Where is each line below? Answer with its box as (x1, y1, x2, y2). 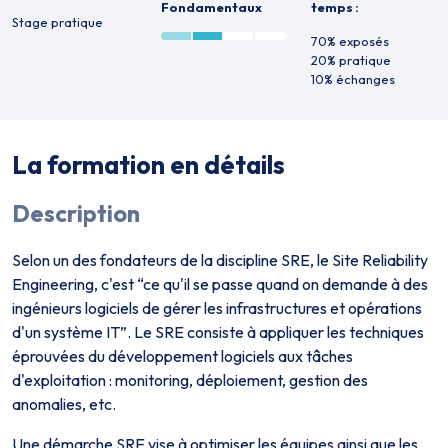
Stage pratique (12, 14, 103, 30)
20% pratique (310, 52, 391, 68)
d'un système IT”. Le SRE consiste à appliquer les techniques (12, 322, 424, 342)
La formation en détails (12, 149, 285, 181)
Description (12, 199, 140, 228)
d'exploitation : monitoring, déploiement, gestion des (12, 370, 368, 390)
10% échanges (310, 71, 395, 87)
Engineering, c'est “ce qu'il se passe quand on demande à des (12, 274, 428, 294)
